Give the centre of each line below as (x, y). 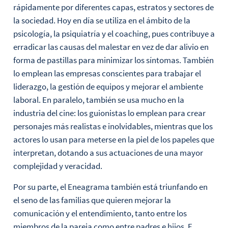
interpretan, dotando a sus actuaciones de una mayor (108, 153)
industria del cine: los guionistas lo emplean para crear (109, 113)
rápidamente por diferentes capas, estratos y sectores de (113, 7)
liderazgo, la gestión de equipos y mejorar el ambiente (108, 87)
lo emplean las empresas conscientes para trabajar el (107, 74)
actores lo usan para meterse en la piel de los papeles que (113, 140)
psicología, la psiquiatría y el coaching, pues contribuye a (114, 34)
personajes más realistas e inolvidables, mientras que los (113, 126)
